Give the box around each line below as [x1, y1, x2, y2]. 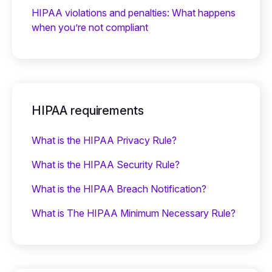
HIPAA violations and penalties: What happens [32, 6, 236, 19]
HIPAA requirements [32, 103, 144, 118]
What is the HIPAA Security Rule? [32, 158, 180, 171]
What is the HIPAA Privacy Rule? [32, 134, 177, 146]
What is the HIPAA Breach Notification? [32, 182, 206, 195]
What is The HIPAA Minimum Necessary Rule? [32, 206, 236, 219]
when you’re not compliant [32, 21, 148, 33]
